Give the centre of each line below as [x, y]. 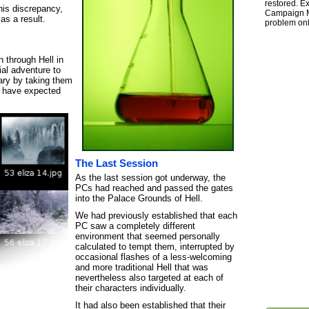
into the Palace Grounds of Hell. [139, 198]
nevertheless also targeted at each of [149, 278]
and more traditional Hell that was [142, 267]
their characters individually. [131, 288]
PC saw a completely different [135, 226]
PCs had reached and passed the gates [154, 188]
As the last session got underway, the [150, 178]
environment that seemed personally [148, 236]
